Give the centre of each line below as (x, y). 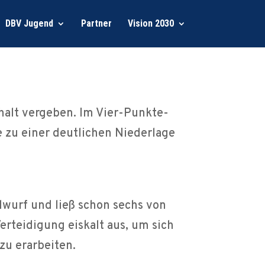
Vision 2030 (151, 23)
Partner (96, 23)
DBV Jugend (29, 23)
